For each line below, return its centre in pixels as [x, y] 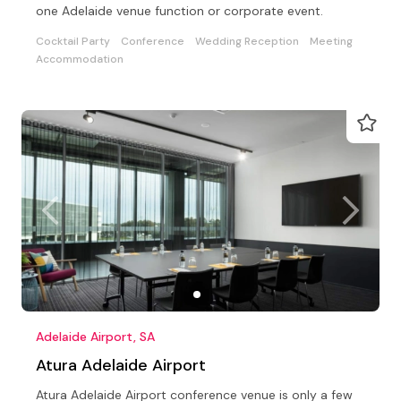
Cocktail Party [73, 41]
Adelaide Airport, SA [95, 336]
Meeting [331, 41]
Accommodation [80, 59]
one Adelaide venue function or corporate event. [179, 10]
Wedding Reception [247, 41]
